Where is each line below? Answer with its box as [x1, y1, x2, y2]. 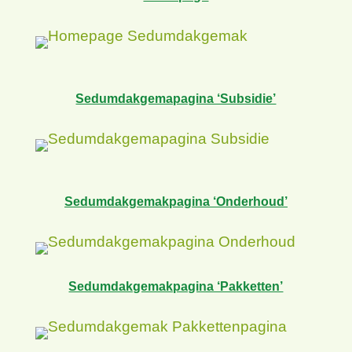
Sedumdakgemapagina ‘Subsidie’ [75, 91, 277, 105]
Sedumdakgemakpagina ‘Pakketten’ [68, 279, 284, 293]
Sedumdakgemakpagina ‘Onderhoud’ [64, 194, 288, 208]
